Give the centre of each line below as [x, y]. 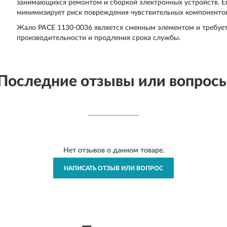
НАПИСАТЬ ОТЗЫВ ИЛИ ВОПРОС [113, 168]
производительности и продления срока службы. [99, 38]
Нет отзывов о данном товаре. [113, 150]
